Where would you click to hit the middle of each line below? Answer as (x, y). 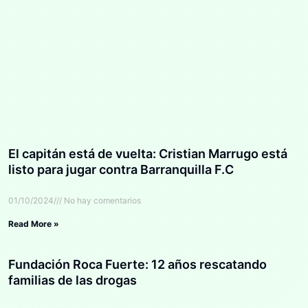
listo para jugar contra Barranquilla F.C (121, 169)
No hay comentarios (101, 200)
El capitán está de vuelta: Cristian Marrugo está (148, 153)
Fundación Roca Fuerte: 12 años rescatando (137, 264)
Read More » (34, 223)
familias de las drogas (73, 280)
